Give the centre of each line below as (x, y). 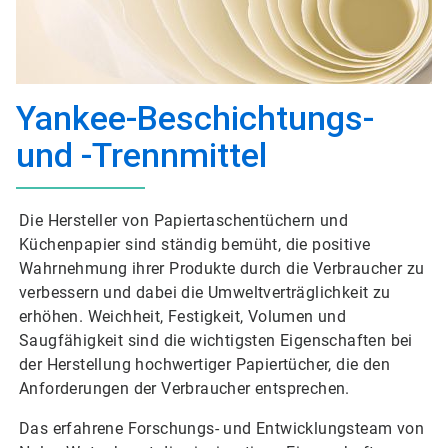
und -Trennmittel (141, 155)
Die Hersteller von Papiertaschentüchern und (184, 220)
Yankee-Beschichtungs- (195, 118)
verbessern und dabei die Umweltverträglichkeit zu (205, 292)
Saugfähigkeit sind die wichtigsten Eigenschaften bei (216, 340)
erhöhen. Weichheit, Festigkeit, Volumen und (183, 316)
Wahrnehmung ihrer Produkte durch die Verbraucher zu (222, 268)
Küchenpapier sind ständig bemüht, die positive (195, 244)
